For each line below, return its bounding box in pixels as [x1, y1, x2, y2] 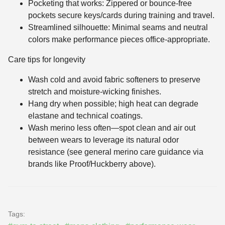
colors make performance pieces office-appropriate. [28, 35, 210, 44]
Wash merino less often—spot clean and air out [28, 124, 195, 133]
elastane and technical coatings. [28, 111, 143, 121]
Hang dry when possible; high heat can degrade [28, 99, 198, 108]
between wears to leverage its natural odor [28, 136, 179, 145]
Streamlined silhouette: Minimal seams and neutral [28, 23, 208, 32]
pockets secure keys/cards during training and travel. [28, 11, 214, 20]
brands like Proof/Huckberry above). [28, 160, 156, 169]
